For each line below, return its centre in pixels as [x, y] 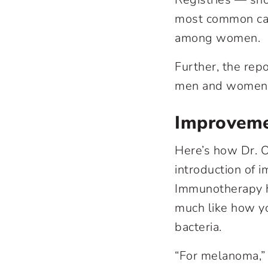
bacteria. [198, 227]
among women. [217, 38]
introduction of [217, 170]
